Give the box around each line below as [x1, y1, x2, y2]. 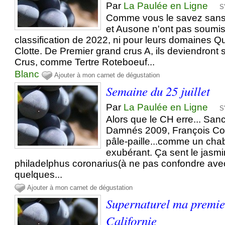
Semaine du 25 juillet [106, 82, 210, 100]
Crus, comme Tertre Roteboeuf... [15, 57, 155, 68]
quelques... [15, 169, 63, 180]
